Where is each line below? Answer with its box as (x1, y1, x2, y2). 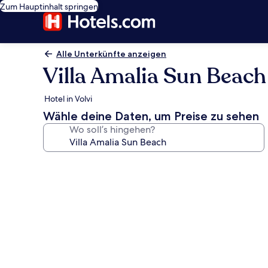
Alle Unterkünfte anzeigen (56, 48, 166, 59)
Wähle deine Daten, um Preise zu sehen (43, 109, 259, 123)
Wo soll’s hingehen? (69, 123, 155, 136)
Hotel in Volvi (44, 93, 92, 104)
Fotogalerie (42, 156, 121, 173)
